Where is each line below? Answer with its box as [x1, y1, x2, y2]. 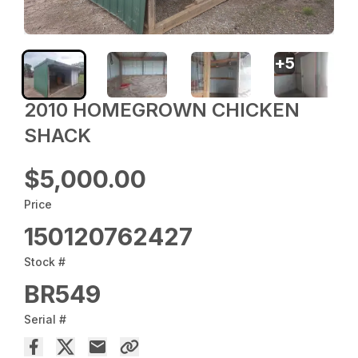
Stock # [24, 254, 66, 268]
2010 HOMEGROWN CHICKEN [24, 97, 300, 121]
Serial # [24, 312, 67, 326]
